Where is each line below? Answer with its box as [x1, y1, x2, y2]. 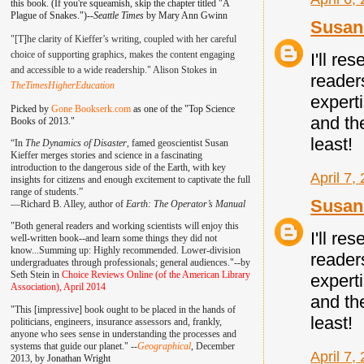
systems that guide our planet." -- [10, 340, 137, 352]
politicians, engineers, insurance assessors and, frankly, [10, 315, 222, 327]
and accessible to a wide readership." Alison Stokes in [10, 64, 217, 76]
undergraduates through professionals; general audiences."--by [10, 257, 250, 269]
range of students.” [10, 186, 83, 198]
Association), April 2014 [10, 281, 106, 293]
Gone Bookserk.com [50, 103, 131, 115]
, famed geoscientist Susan [126, 137, 228, 149]
